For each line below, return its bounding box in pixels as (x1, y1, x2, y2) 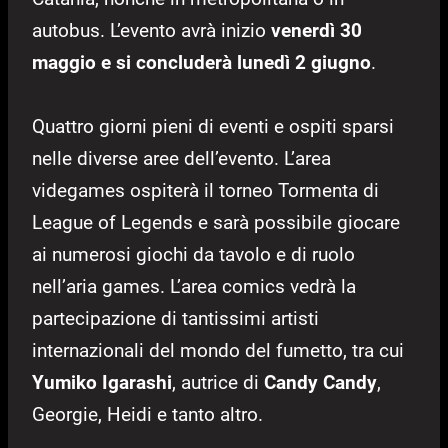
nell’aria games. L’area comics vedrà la (32, 275, 356, 299)
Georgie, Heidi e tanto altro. (32, 403, 263, 427)
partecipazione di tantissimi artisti (32, 307, 319, 331)
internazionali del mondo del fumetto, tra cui (32, 339, 404, 363)
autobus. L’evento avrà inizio (32, 19, 271, 43)
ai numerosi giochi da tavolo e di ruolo (32, 243, 355, 267)
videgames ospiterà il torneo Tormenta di (32, 179, 379, 203)
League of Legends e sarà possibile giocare (32, 211, 400, 235)
